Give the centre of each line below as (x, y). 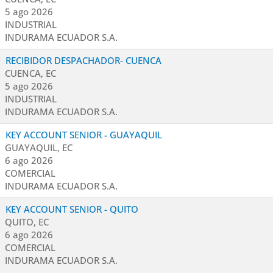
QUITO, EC (27, 222)
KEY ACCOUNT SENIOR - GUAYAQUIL (84, 135)
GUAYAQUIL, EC (39, 147)
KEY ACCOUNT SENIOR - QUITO (72, 209)
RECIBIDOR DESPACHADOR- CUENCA (83, 60)
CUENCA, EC (30, 73)
